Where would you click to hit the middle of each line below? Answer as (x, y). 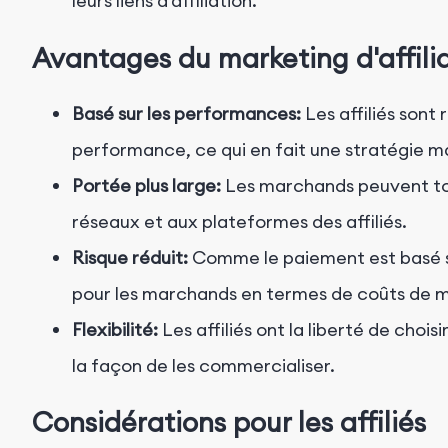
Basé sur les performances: (186, 114)
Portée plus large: (146, 186)
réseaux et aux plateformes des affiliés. (239, 222)
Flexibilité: (115, 330)
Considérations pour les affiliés (229, 422)
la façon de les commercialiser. (203, 366)
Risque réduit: (130, 258)
